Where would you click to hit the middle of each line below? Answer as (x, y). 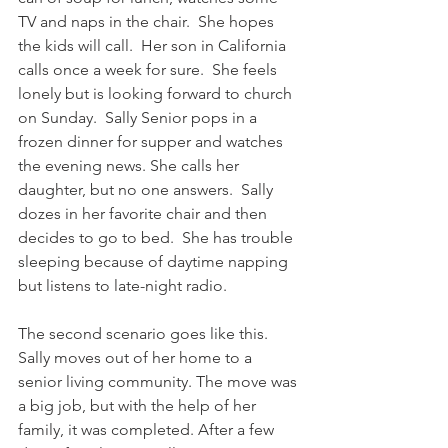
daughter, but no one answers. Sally (147, 190)
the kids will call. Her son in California (154, 46)
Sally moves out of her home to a (137, 358)
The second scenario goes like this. (145, 334)
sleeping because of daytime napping (155, 262)
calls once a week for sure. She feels (149, 70)
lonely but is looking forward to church (157, 94)
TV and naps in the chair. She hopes (148, 22)
